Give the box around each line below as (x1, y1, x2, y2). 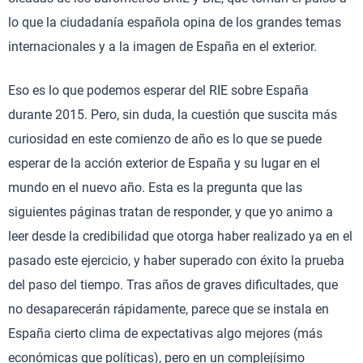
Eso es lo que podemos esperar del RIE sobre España (8, 83, 309, 98)
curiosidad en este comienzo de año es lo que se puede (8, 131, 322, 147)
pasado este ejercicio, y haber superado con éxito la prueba (8, 253, 344, 268)
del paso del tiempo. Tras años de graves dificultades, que (8, 277, 338, 293)
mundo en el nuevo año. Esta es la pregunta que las (8, 180, 302, 195)
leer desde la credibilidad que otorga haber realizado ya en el (8, 228, 352, 244)
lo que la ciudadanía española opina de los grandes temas (8, 15, 341, 30)
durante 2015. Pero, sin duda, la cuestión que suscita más (8, 107, 337, 122)
